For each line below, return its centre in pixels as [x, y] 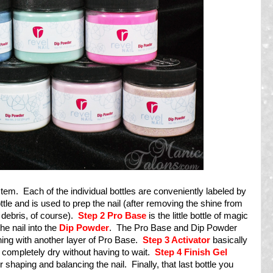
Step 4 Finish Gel [191, 252]
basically [229, 240]
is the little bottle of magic [198, 215]
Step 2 [93, 215]
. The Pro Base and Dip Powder [173, 228]
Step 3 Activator [176, 240]
